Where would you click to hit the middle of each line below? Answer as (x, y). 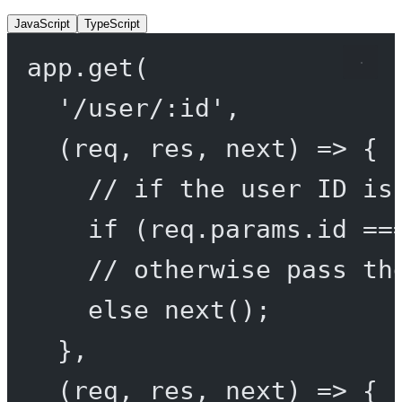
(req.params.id (240, 228)
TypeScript (112, 23)
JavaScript (42, 23)
